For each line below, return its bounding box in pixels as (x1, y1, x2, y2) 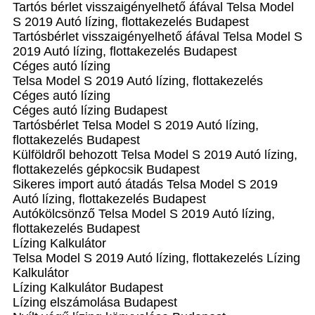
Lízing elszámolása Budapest (13, 295, 177, 309)
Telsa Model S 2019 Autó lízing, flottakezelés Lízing (13, 251, 300, 265)
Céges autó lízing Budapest (13, 103, 167, 117)
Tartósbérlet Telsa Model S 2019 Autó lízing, (13, 118, 259, 132)
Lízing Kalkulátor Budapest (13, 281, 163, 295)
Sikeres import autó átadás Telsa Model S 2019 (13, 177, 278, 191)
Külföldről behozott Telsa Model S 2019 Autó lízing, (13, 148, 297, 162)
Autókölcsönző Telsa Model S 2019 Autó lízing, (13, 207, 275, 221)
